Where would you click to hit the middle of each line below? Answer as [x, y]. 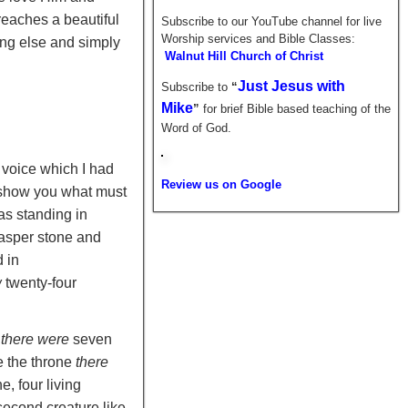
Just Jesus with [291, 86]
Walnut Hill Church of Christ [244, 56]
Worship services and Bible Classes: [258, 39]
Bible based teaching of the [318, 109]
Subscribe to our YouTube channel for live [271, 21]
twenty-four [40, 283]
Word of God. [196, 128]
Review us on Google [221, 184]
